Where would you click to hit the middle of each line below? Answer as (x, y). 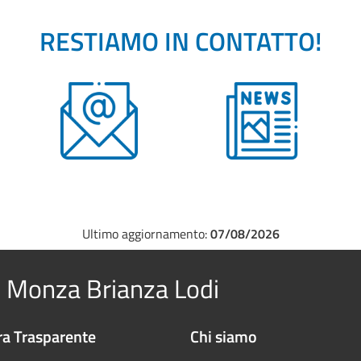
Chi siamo (224, 336)
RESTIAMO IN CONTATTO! (180, 41)
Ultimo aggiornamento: (144, 234)
